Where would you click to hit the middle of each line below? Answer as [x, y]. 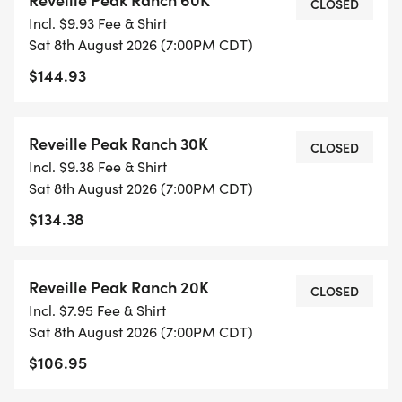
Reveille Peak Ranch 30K [118, 144]
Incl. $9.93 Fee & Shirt [98, 23]
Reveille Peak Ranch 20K [119, 287]
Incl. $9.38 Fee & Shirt [98, 167]
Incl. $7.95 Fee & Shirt [97, 310]
